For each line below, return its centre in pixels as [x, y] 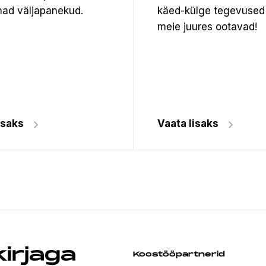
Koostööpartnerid [179, 254]
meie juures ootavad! [207, 26]
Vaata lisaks [188, 123]
